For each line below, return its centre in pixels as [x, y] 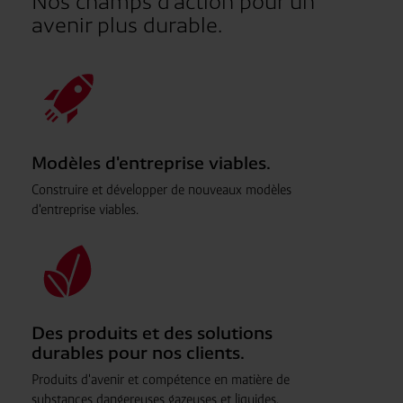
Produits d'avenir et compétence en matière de [160, 379]
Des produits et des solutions [152, 333]
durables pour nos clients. [138, 353]
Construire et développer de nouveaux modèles [161, 189]
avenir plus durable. [126, 25]
